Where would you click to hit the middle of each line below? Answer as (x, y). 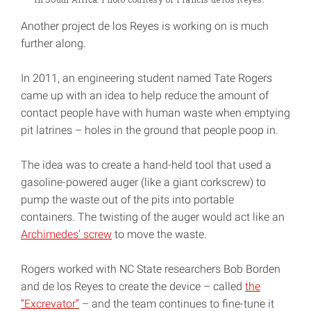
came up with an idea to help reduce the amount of (145, 96)
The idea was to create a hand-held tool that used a (146, 165)
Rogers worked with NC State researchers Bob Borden (151, 269)
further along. (53, 44)
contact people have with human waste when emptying (155, 113)
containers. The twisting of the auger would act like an (153, 217)
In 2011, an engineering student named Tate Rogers (146, 78)
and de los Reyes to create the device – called (133, 287)
